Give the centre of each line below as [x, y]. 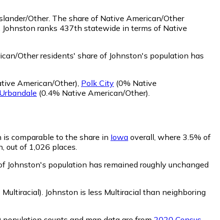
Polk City [97, 83]
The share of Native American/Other [118, 18]
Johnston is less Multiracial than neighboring [125, 192]
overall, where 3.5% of [169, 137]
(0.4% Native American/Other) [93, 93]
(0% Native [135, 83]
